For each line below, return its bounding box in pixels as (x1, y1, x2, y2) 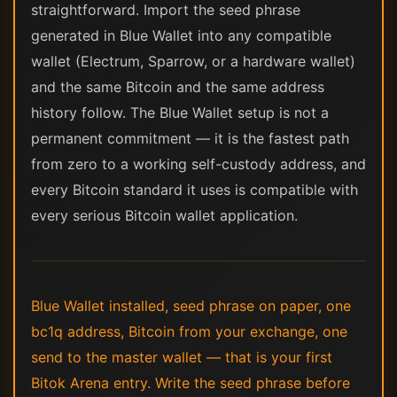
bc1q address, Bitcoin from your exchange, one (31, 323, 347, 340)
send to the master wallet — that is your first (31, 348, 332, 366)
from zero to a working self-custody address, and (31, 155, 366, 173)
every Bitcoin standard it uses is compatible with (31, 181, 358, 198)
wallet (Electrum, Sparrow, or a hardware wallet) (31, 52, 355, 70)
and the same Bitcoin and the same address (31, 78, 324, 96)
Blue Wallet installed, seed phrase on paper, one (31, 297, 351, 315)
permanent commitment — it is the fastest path (31, 129, 349, 147)
